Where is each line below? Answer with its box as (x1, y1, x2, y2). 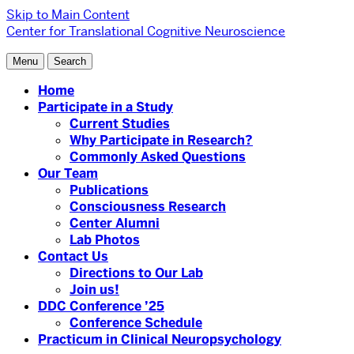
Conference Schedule (70, 314, 202, 331)
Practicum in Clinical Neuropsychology (38, 331, 281, 348)
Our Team (38, 165, 98, 182)
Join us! (70, 281, 119, 298)
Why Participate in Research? (70, 132, 253, 149)
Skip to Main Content (6, 6, 130, 23)
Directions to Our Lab (70, 265, 203, 281)
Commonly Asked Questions (70, 149, 246, 165)
